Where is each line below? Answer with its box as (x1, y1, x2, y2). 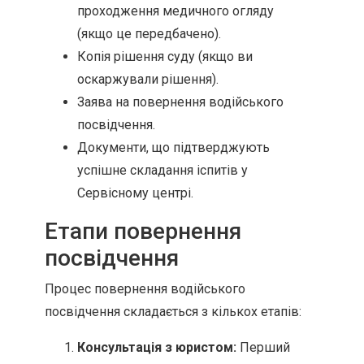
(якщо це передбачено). (77, 26, 221, 41)
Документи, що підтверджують (77, 140, 270, 155)
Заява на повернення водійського (77, 94, 284, 110)
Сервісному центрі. (77, 185, 193, 201)
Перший (236, 340, 290, 355)
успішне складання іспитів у (77, 162, 248, 178)
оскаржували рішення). (77, 71, 219, 87)
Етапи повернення (45, 218, 241, 245)
